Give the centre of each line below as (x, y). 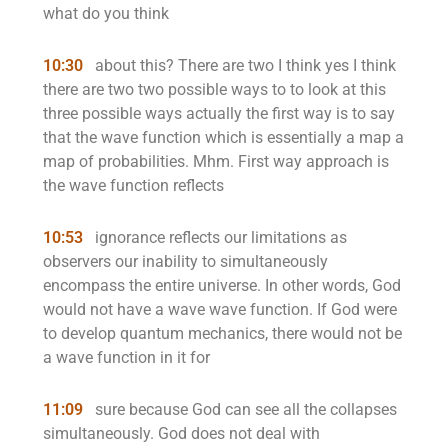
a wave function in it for (126, 357)
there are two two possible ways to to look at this (214, 89)
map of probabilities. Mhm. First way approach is (216, 161)
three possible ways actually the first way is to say (219, 113)
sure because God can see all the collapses (244, 409)
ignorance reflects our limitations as (219, 237)
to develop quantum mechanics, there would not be (222, 333)
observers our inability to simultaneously (185, 261)
